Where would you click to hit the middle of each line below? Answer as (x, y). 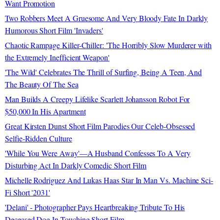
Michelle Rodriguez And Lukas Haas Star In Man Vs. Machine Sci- (109, 180)
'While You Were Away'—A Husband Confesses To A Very (98, 153)
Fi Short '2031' (28, 192)
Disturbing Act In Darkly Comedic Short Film (76, 165)
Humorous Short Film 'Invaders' (54, 30)
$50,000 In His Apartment (45, 111)
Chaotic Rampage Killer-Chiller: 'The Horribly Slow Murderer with (108, 45)
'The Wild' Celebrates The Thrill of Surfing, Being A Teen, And (104, 72)
